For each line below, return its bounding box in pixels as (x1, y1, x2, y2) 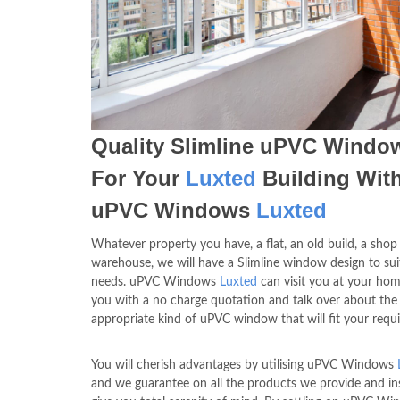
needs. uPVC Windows (91, 276, 220, 288)
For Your (91, 166, 186, 190)
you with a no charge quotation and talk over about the (91, 295, 397, 307)
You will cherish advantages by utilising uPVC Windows (91, 359, 397, 371)
